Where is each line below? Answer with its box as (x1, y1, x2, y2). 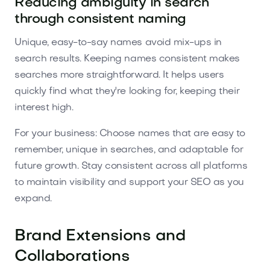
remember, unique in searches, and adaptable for (14, 145, 243, 155)
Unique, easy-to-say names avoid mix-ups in (14, 37, 222, 48)
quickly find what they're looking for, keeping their (14, 86, 240, 96)
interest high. (14, 102, 74, 113)
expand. (14, 193, 52, 204)
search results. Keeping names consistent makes (14, 54, 240, 64)
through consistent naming (14, 13, 187, 26)
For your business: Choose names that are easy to (14, 128, 245, 139)
